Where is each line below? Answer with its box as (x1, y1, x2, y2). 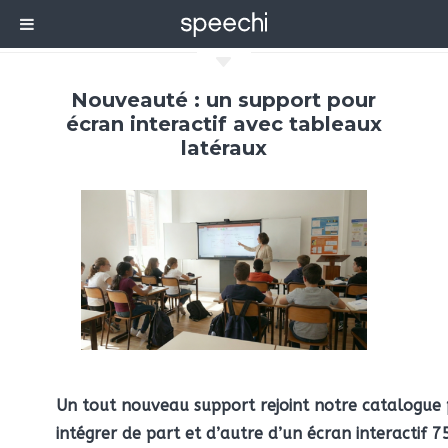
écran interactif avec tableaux (65, 112, 382, 136)
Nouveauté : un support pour (71, 88, 377, 112)
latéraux (180, 136, 267, 160)
